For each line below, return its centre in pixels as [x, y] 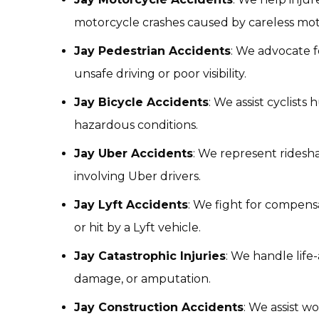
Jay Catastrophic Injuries [150, 256]
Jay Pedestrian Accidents [152, 51]
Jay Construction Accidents [159, 307]
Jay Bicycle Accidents [141, 102]
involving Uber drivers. [137, 176]
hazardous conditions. [136, 125]
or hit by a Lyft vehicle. [137, 228]
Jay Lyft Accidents [131, 205]
